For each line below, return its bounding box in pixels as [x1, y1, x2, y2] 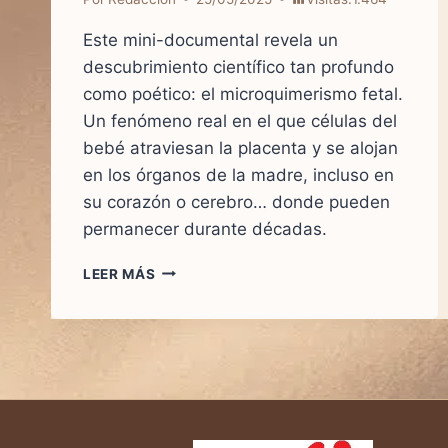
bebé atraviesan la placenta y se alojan [83, 137, 398, 158]
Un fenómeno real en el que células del [83, 110, 397, 131]
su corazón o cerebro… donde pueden [83, 191, 390, 212]
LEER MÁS [83, 265, 156, 282]
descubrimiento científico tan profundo [83, 56, 394, 77]
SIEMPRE [154, 428, 219, 445]
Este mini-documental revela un [83, 29, 338, 50]
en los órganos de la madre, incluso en [83, 164, 394, 185]
